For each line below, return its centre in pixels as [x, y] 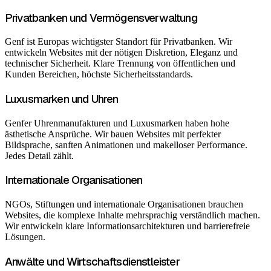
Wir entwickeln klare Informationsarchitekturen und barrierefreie [127, 226]
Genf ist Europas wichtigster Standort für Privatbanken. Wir [119, 42]
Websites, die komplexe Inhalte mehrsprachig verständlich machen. [132, 215]
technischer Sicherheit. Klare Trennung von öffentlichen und [120, 64]
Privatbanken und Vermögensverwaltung [101, 18]
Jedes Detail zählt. [39, 155]
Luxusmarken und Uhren [62, 99]
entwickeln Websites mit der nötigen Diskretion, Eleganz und [121, 53]
